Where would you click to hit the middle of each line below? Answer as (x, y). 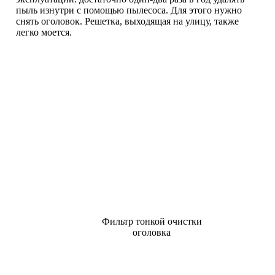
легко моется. (44, 32)
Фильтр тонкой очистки (152, 221)
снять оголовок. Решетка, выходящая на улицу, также (127, 21)
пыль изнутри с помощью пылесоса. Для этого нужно (129, 10)
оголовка (152, 232)
